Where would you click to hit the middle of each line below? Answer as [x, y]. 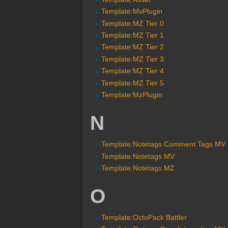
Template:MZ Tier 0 [133, 23]
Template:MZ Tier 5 [133, 83]
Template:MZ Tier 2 [133, 47]
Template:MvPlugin [132, 11]
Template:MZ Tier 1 [133, 35]
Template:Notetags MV [138, 156]
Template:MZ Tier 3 [133, 59]
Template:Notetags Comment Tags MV [164, 144]
